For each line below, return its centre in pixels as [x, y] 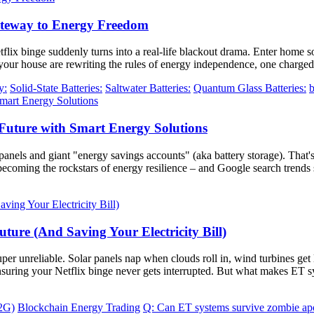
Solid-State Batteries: [56, 88]
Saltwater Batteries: [148, 88]
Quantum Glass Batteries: [250, 88]
